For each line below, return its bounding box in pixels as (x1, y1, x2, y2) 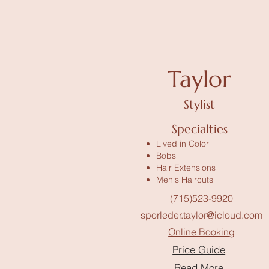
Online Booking (168, 226, 235, 238)
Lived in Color (156, 138, 210, 149)
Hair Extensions (156, 162, 216, 173)
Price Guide (172, 243, 226, 256)
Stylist (184, 97, 216, 112)
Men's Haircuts (156, 174, 214, 185)
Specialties (171, 122, 228, 137)
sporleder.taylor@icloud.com (141, 209, 263, 221)
